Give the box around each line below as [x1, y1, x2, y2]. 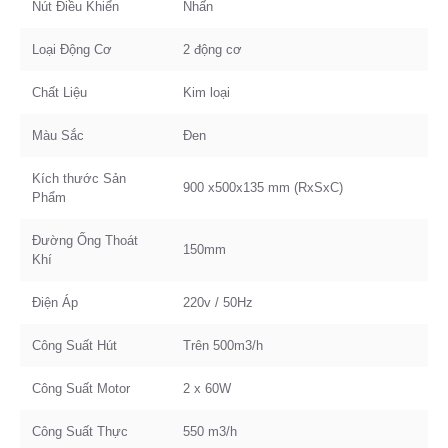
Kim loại [183, 85, 230, 100]
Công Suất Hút [32, 338, 117, 353]
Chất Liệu [32, 85, 87, 100]
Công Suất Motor [32, 381, 130, 396]
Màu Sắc [32, 128, 84, 143]
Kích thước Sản [32, 171, 126, 186]
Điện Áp [32, 295, 78, 310]
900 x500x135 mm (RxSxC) [183, 180, 343, 195]
